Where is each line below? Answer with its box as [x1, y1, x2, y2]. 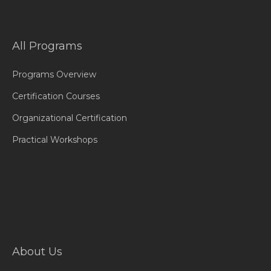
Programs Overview [12, 69, 96, 80]
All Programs [12, 39, 82, 53]
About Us [12, 245, 62, 258]
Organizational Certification [12, 113, 127, 123]
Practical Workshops [12, 134, 97, 145]
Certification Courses [12, 91, 100, 102]
